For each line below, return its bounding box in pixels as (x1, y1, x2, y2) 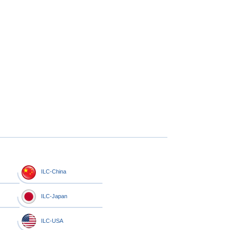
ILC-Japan (41, 193, 67, 199)
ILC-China (41, 168, 66, 175)
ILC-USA (41, 217, 63, 224)
